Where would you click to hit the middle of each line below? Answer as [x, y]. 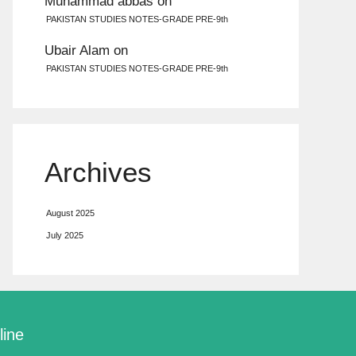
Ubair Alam [77, 50]
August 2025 [70, 213]
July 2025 [65, 236]
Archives [98, 172]
